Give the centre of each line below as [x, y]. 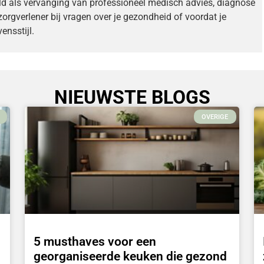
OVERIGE [215, 117]
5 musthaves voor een [95, 241]
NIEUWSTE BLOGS [132, 98]
